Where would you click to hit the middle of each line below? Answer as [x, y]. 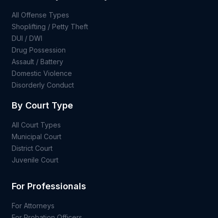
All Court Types [36, 125]
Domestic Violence [42, 73]
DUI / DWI [27, 38]
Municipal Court [36, 136]
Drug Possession [39, 50]
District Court [32, 148]
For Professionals [49, 186]
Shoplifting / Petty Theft [50, 27]
